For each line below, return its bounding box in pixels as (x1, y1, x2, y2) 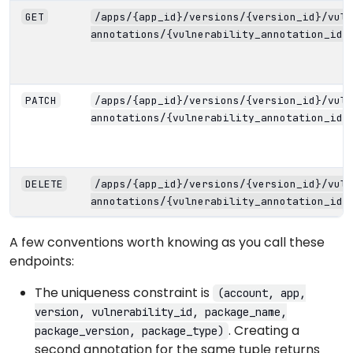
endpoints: (9, 251, 74, 270)
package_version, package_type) (35, 323, 224, 338)
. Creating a (228, 321, 299, 340)
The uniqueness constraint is (35, 283, 213, 302)
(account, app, (217, 285, 306, 300)
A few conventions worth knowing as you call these (9, 232, 325, 251)
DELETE (24, 176, 63, 191)
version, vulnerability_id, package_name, (35, 304, 287, 319)
